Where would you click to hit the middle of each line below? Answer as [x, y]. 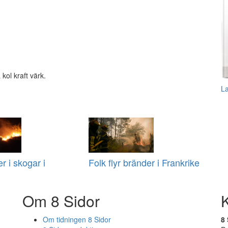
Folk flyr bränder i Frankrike [144, 163]
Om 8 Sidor [61, 201]
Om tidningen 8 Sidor [77, 220]
